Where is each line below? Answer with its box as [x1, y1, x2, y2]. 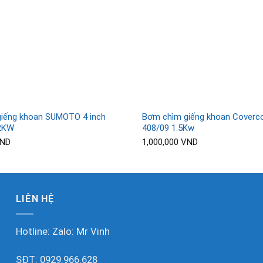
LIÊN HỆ [16, 193, 55, 204]
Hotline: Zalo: [16, 226, 77, 238]
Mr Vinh [76, 226, 110, 238]
